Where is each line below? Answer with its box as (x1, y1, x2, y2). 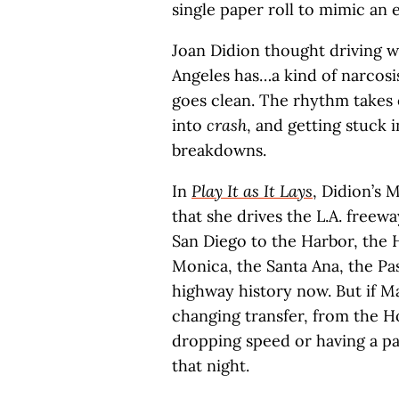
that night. (172, 355, 249, 376)
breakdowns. (172, 140, 266, 160)
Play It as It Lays (191, 181, 313, 201)
